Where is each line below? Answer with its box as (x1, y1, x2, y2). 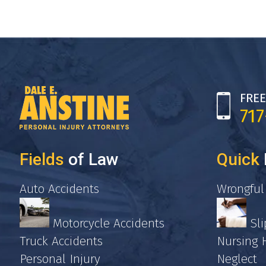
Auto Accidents (20, 181, 99, 197)
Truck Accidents (20, 233, 103, 249)
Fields (20, 150, 64, 170)
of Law (64, 150, 119, 170)
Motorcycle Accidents (49, 216, 164, 232)
